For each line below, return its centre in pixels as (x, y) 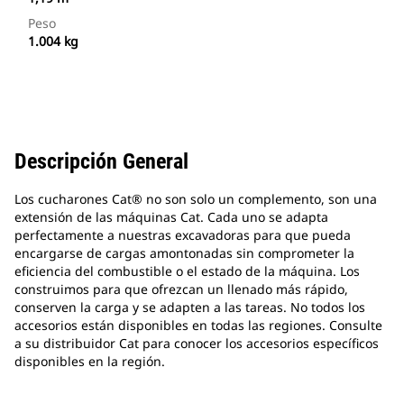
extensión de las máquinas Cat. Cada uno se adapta (171, 217)
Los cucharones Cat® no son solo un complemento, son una (196, 199)
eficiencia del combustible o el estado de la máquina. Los (187, 271)
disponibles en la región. (90, 362)
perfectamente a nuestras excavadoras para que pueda (183, 235)
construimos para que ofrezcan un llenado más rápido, (181, 289)
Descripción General (101, 162)
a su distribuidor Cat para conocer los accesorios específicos (197, 344)
